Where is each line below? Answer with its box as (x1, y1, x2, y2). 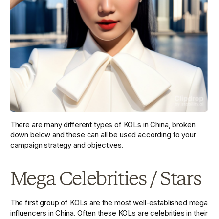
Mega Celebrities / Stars (10, 166, 201, 190)
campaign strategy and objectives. (10, 140, 126, 150)
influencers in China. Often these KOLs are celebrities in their (10, 208, 208, 218)
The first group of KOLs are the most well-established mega (10, 197, 208, 207)
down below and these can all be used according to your (10, 130, 196, 139)
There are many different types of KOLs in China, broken (10, 119, 196, 129)
